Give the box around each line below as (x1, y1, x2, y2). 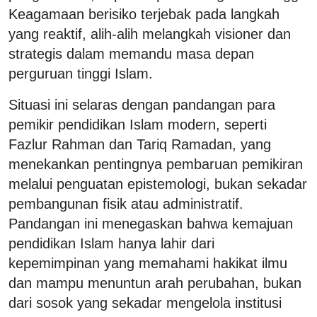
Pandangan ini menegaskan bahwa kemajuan (8, 215, 293, 231)
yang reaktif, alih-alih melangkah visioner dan (8, 25, 291, 42)
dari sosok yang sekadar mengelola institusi (8, 294, 282, 311)
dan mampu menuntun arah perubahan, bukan (8, 275, 301, 291)
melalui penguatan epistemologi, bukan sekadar (8, 175, 307, 192)
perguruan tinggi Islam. (8, 65, 161, 81)
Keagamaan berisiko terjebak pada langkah (8, 6, 279, 22)
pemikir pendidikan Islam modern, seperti (8, 116, 267, 132)
